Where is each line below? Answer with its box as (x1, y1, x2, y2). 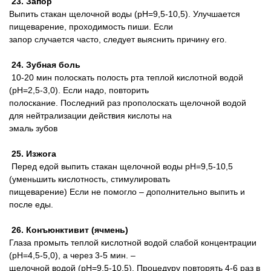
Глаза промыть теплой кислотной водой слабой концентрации (9, 238, 256, 247)
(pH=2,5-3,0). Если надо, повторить (9, 85, 149, 95)
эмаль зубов (9, 123, 57, 133)
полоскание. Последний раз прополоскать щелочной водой (9, 98, 246, 108)
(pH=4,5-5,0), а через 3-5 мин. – (9, 250, 135, 260)
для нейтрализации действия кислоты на (9, 111, 172, 120)
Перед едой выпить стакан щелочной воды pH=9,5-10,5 (9, 162, 233, 171)
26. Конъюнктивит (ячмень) (9, 225, 128, 235)
